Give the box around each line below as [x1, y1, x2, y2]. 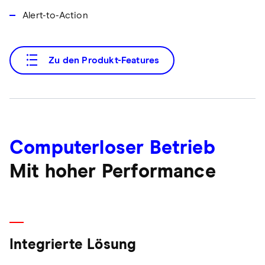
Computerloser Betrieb [9, 139, 215, 159]
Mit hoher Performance [9, 163, 216, 182]
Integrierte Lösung [9, 238, 137, 253]
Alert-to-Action [22, 11, 88, 21]
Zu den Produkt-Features [49, 56, 160, 66]
